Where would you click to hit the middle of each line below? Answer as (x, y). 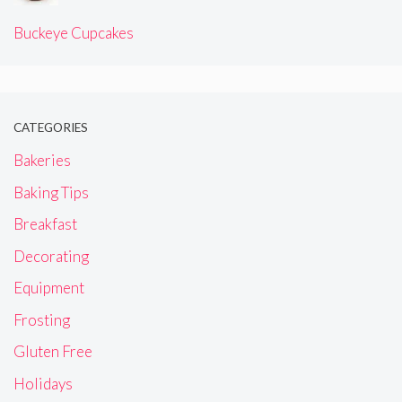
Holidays (43, 383)
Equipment (49, 288)
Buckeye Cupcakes (74, 32)
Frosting (42, 319)
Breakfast (45, 224)
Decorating (51, 256)
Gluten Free (53, 352)
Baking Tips (51, 192)
